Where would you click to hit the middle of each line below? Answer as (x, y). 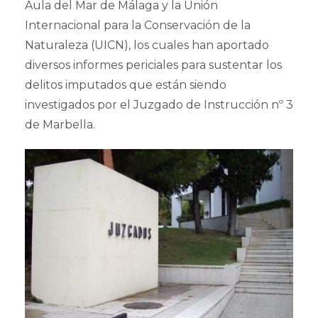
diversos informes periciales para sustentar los (153, 65)
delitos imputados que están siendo (126, 84)
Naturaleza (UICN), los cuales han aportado (147, 45)
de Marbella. (60, 124)
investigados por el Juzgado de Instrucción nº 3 (159, 104)
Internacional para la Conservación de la (138, 25)
